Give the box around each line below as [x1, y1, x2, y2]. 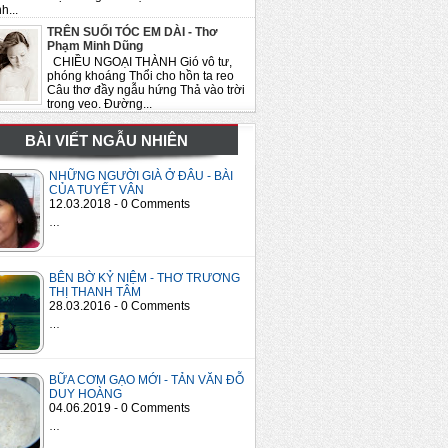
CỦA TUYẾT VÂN [49, 183, 144, 198]
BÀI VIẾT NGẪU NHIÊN [24, 132, 188, 150]
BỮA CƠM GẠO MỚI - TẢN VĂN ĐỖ [49, 373, 244, 388]
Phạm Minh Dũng [47, 38, 143, 53]
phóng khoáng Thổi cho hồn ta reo [47, 69, 234, 84]
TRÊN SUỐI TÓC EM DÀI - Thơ [47, 24, 218, 39]
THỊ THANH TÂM [49, 285, 141, 300]
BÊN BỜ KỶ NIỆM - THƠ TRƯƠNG [49, 271, 240, 286]
